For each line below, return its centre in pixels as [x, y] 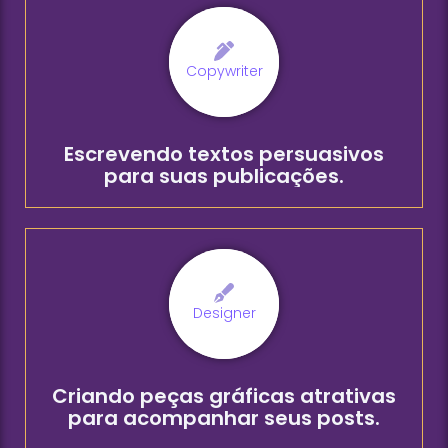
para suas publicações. [224, 175]
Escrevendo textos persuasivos [224, 153]
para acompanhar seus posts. [224, 417]
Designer [224, 313]
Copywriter [224, 71]
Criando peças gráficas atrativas [224, 395]
